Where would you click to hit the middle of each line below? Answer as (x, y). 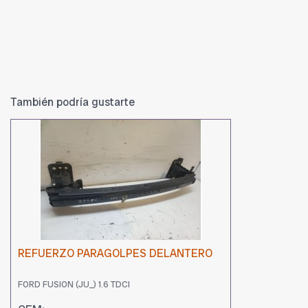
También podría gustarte (73, 102)
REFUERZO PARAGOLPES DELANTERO (115, 253)
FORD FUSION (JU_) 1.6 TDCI (74, 285)
